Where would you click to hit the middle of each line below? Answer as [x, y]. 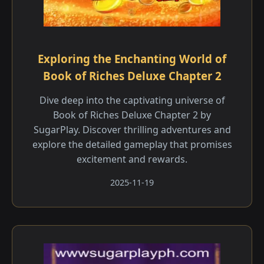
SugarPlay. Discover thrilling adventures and [132, 130]
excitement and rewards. [132, 159]
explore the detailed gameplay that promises [132, 144]
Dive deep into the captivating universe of [132, 100]
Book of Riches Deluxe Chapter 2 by [132, 115]
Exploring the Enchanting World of [132, 59]
